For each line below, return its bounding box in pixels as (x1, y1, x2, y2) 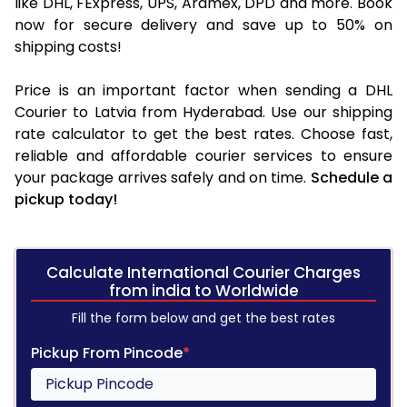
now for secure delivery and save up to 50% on (15, 14, 392, 35)
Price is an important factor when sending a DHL (15, 79, 392, 101)
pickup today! (15, 188, 117, 210)
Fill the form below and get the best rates (72, 308, 335, 327)
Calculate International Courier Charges (46, 261, 361, 283)
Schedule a (310, 166, 392, 188)
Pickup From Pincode (31, 342, 183, 363)
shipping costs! (15, 35, 122, 57)
